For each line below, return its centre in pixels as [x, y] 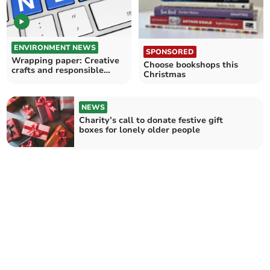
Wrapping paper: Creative [66, 60]
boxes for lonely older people [140, 130]
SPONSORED [170, 52]
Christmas [165, 74]
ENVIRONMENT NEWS [55, 47]
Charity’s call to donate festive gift [151, 120]
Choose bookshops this [191, 64]
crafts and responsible [58, 70]
